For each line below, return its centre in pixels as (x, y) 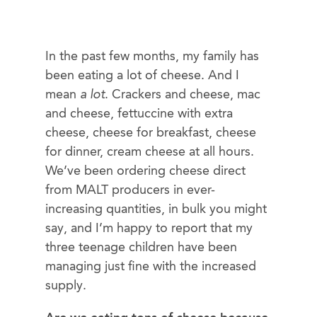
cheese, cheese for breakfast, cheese (151, 133)
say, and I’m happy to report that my (149, 229)
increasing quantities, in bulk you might (156, 210)
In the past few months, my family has (152, 57)
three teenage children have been (141, 248)
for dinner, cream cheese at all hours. (150, 152)
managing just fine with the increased (151, 267)
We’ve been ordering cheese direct (145, 172)
